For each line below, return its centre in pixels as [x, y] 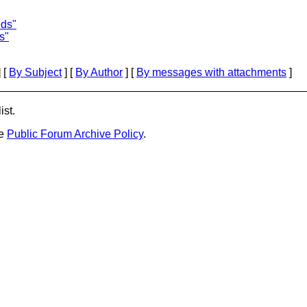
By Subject [35, 72]
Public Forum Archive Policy [75, 134]
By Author [99, 72]
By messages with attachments [211, 72]
